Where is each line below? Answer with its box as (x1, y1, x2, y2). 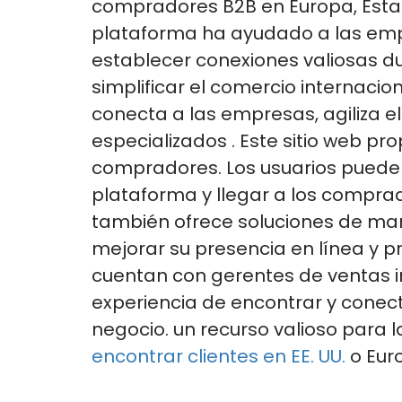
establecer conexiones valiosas (92, 48, 378, 74)
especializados (92, 128, 227, 154)
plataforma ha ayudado (92, 21, 313, 47)
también (92, 209, 170, 235)
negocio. (92, 317, 169, 343)
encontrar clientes (92, 344, 258, 370)
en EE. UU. (263, 344, 345, 370)
